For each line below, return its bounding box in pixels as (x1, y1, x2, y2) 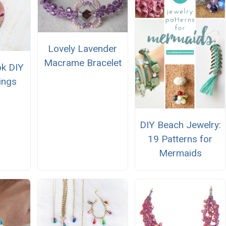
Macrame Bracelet (43, 56, 122, 69)
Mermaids (158, 147, 202, 159)
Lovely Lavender (48, 42, 118, 54)
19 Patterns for (148, 133, 213, 145)
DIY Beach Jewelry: (139, 119, 221, 131)
